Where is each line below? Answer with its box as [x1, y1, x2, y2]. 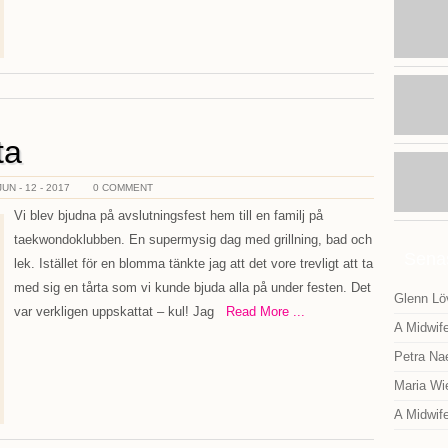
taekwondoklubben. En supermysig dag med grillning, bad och [14, 232, 372, 247]
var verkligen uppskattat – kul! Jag [14, 304, 214, 319]
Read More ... [214, 304, 305, 319]
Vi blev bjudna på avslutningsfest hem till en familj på [14, 208, 323, 223]
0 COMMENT [93, 182, 153, 193]
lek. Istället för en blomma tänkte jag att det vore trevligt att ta [14, 256, 373, 271]
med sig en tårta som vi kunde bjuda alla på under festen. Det [14, 280, 371, 295]
